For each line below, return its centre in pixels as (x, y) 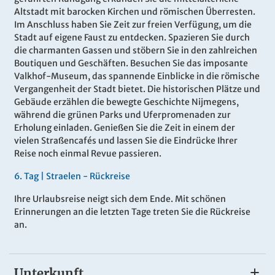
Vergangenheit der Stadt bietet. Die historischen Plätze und (137, 89)
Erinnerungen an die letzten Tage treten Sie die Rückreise (132, 212)
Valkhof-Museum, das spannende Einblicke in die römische (137, 76)
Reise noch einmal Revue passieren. (88, 154)
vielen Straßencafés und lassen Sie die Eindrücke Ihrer (126, 141)
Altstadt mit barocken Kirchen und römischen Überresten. (135, 12)
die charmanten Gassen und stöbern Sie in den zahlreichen (136, 51)
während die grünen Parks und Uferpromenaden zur (122, 115)
